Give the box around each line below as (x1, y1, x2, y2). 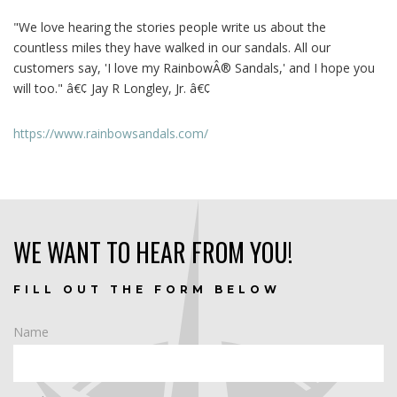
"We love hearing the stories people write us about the (13, 18, 326, 35)
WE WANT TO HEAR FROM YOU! (13, 233, 292, 270)
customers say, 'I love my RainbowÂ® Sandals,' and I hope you (13, 58, 375, 76)
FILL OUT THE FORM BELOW (13, 282, 281, 296)
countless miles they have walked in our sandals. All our (13, 38, 331, 56)
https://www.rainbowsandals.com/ (13, 124, 208, 142)
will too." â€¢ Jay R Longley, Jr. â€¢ (13, 79, 211, 97)
